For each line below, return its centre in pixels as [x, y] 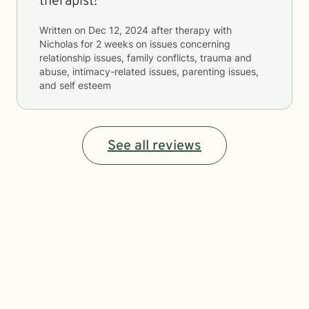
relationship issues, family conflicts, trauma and [146, 58]
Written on [64, 30]
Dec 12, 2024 [118, 30]
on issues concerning [182, 44]
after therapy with [190, 30]
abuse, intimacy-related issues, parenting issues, [149, 71]
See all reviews [154, 146]
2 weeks [114, 44]
